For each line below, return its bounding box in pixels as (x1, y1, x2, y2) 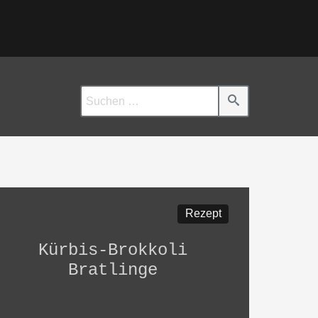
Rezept (185, 207, 221, 220)
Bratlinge (68, 260, 158, 280)
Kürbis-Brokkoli (38, 240, 188, 260)
